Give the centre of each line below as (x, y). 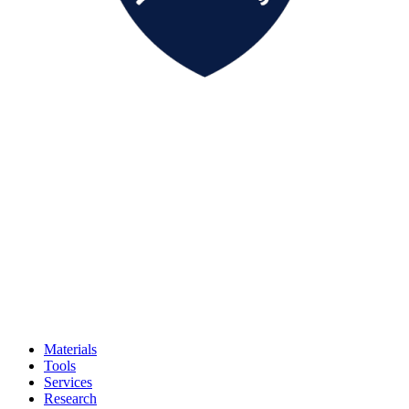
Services (68, 383)
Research (70, 399)
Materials (70, 350)
